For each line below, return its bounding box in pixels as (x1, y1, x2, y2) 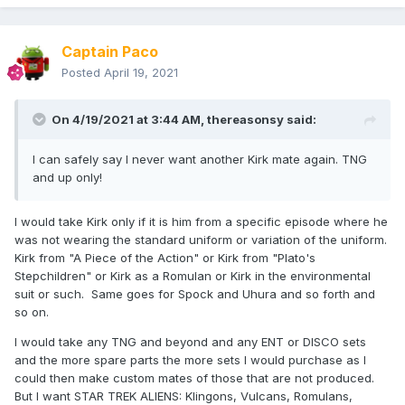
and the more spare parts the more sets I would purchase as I (14, 353, 366, 368)
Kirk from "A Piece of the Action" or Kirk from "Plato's (14, 250, 316, 266)
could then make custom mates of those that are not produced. (14, 371, 378, 386)
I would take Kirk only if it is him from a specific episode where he (14, 214, 388, 230)
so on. (14, 305, 49, 320)
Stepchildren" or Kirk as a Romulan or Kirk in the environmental (14, 268, 371, 284)
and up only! (33, 170, 102, 185)
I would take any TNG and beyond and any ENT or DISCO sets (14, 334, 366, 350)
